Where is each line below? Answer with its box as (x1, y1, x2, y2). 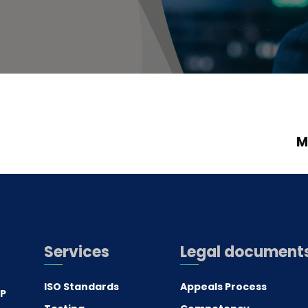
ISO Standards (43, 280, 119, 294)
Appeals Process (179, 280, 267, 294)
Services (43, 241, 109, 263)
